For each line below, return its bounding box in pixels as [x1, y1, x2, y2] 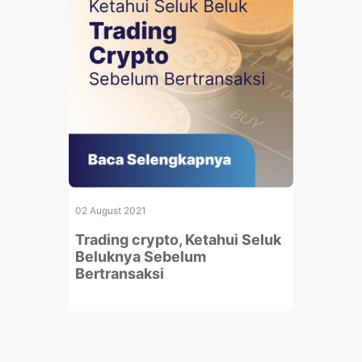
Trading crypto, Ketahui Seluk [75, 231, 282, 248]
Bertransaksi [75, 265, 165, 282]
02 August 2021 [75, 204, 147, 217]
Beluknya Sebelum [75, 248, 207, 265]
